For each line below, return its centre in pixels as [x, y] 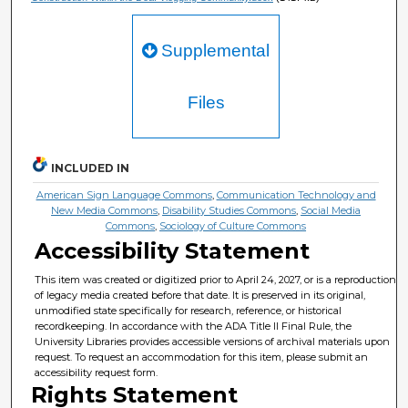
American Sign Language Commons [124, 195]
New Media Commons [105, 211]
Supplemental [214, 51]
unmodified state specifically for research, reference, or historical [189, 311]
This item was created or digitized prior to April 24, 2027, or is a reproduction [216, 280]
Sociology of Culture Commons [233, 226]
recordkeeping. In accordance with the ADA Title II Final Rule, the [194, 326]
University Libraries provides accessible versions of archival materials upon [213, 342]
